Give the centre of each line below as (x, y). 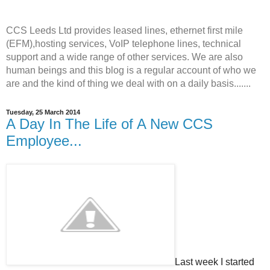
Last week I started (215, 262)
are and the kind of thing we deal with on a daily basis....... (128, 83)
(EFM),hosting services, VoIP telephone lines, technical (124, 44)
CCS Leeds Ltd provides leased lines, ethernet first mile (124, 30)
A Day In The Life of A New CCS (109, 124)
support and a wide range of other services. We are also (124, 57)
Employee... (44, 141)
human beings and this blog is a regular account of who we (131, 70)
